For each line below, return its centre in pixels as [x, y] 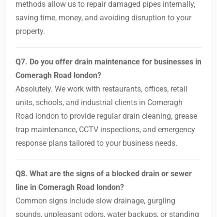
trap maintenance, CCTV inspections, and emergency [105, 130]
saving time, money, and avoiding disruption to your [103, 18]
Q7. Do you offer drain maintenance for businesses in [108, 62]
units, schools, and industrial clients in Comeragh [99, 103]
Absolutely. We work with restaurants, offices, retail [101, 89]
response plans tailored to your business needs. [96, 143]
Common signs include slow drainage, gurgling [95, 201]
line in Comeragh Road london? [70, 187]
